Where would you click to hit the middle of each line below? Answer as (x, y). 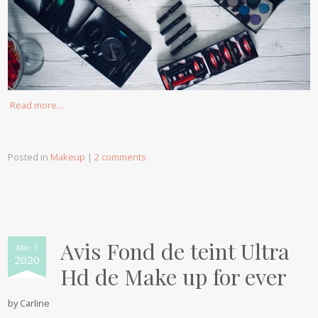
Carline (35, 303)
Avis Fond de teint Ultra (175, 251)
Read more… (38, 105)
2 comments (121, 157)
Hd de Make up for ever (174, 276)
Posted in (29, 157)
